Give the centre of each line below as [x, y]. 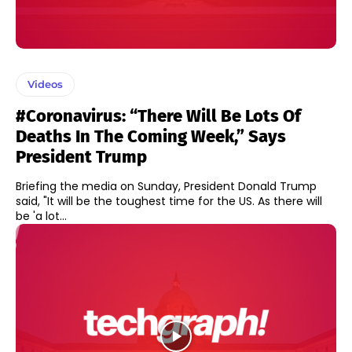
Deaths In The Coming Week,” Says [151, 136]
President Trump [81, 156]
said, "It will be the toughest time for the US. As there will [169, 201]
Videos [45, 84]
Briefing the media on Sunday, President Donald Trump [166, 186]
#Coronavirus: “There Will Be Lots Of [158, 115]
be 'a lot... [41, 216]
